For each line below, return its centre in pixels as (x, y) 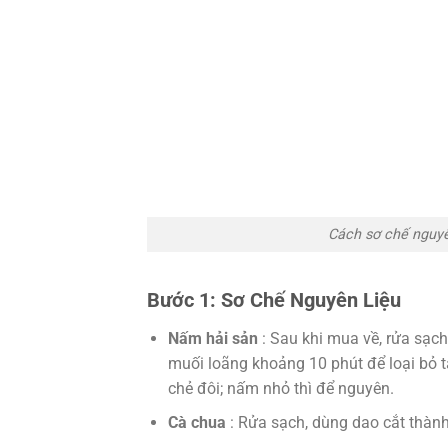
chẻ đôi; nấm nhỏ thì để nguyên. (280, 388)
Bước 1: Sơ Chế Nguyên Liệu (274, 299)
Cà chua (198, 423)
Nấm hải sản (214, 338)
